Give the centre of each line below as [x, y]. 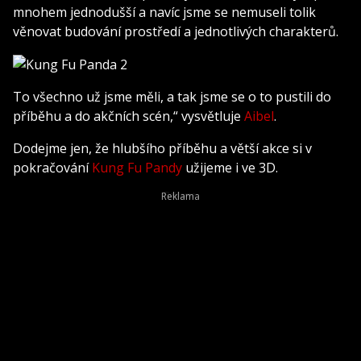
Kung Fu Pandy [137, 168]
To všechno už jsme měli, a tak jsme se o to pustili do [172, 97]
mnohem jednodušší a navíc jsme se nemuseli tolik [164, 12]
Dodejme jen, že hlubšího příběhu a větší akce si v [162, 149]
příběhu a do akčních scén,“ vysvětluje [129, 116]
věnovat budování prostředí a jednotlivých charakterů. [176, 31]
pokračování [52, 168]
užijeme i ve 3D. [230, 168]
